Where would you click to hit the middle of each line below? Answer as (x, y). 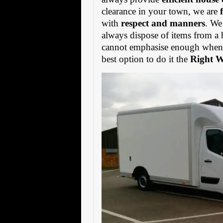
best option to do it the (146, 59)
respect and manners (163, 23)
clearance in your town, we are (161, 11)
